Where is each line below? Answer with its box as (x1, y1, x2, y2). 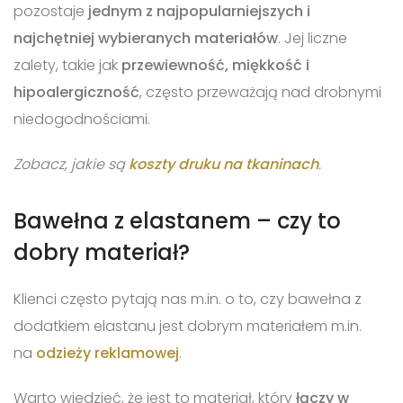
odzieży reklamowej (36, 342, 179, 363)
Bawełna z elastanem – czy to (13, 205, 341, 236)
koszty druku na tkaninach (129, 153, 318, 175)
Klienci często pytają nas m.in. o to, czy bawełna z (13, 288, 362, 309)
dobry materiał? (13, 237, 190, 267)
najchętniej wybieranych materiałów (13, 27, 278, 49)
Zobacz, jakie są (13, 153, 129, 175)
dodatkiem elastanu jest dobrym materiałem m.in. (13, 315, 362, 336)
